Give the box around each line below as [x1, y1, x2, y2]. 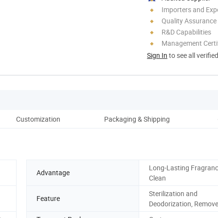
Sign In [147, 50, 167, 60]
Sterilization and [149, 188, 198, 198]
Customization [16, 114, 60, 124]
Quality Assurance [162, 16, 217, 25]
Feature [36, 194, 60, 203]
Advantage [36, 168, 70, 178]
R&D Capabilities [162, 27, 211, 36]
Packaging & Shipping [104, 114, 170, 124]
